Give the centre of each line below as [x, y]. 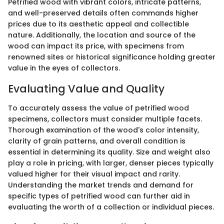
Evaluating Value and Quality [86, 89]
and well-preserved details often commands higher [103, 13]
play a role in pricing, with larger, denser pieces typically [111, 163]
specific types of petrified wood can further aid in [99, 196]
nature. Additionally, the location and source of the [102, 35]
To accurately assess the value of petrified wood [98, 108]
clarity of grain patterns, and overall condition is [97, 141]
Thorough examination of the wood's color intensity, [103, 130]
